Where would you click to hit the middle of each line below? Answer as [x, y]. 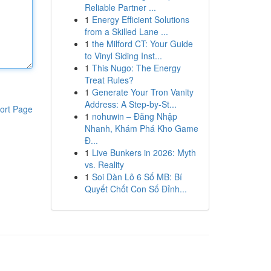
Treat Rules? [109, 80]
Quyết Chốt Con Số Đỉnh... [135, 189]
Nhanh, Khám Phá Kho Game [141, 128]
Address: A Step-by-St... [130, 104]
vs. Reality [104, 165]
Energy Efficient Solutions [140, 19]
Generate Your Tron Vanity [142, 92]
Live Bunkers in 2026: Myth [144, 152]
